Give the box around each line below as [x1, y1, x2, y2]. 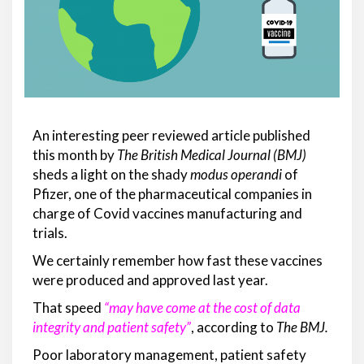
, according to [191, 318, 276, 336]
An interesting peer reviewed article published [32, 127, 310, 145]
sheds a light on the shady [32, 166, 190, 184]
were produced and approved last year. [32, 271, 268, 289]
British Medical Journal [141, 146, 271, 164]
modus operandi [190, 166, 284, 184]
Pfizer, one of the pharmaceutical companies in [32, 185, 312, 203]
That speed [32, 299, 104, 317]
